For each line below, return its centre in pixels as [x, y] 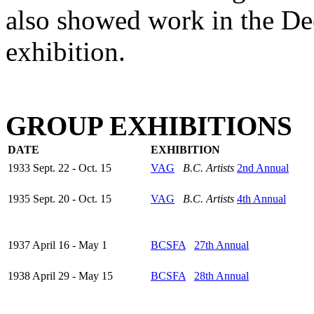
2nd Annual [263, 168]
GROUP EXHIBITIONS [149, 126]
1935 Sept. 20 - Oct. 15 [60, 199]
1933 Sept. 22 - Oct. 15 [60, 168]
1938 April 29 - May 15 [60, 276]
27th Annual [221, 245]
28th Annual [221, 276]
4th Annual [261, 199]
